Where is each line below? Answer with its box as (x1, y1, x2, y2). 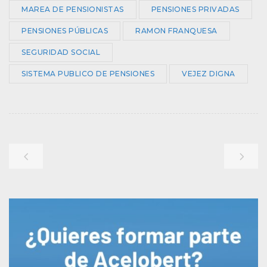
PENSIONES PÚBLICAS (21, 26, 108, 35)
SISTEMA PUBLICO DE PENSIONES (21, 69, 154, 78)
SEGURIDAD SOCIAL (21, 47, 100, 57)
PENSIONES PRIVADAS (151, 4, 240, 14)
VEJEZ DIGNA (182, 69, 235, 78)
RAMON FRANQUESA (135, 26, 218, 35)
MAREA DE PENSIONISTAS (21, 4, 124, 14)
